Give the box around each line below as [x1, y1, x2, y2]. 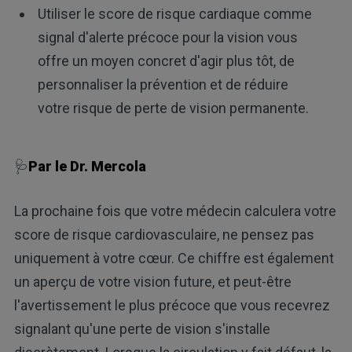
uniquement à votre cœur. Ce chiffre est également [13, 250, 334, 267]
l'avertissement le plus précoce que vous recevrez [13, 297, 330, 314]
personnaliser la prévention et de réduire [37, 75, 288, 93]
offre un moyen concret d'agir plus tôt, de [37, 52, 295, 69]
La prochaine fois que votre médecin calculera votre [13, 203, 336, 220]
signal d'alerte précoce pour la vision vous [37, 28, 298, 46]
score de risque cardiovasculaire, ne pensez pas [13, 226, 314, 244]
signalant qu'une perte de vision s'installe [13, 321, 270, 338]
